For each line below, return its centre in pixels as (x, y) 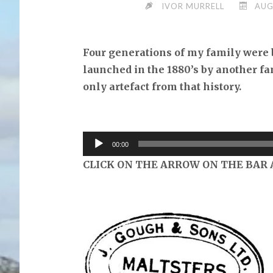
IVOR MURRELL (193, 6)
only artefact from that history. (162, 87)
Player (97, 157)
